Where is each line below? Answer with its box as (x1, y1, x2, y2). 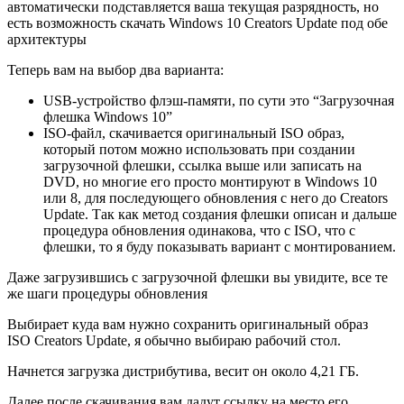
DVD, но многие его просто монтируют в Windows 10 (43, 174, 377, 190)
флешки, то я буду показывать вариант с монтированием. (43, 239, 396, 255)
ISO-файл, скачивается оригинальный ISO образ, (43, 125, 344, 142)
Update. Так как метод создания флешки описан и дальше (43, 207, 397, 223)
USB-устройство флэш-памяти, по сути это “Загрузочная (43, 93, 394, 109)
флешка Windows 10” (43, 109, 172, 125)
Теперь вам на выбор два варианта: (7, 62, 224, 78)
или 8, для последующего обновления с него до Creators (43, 190, 388, 207)
